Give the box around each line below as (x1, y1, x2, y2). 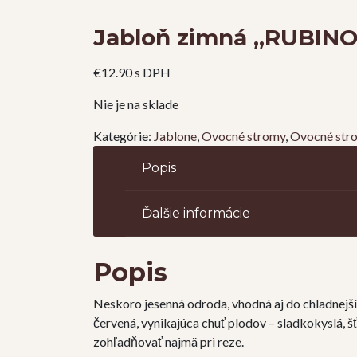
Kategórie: (93, 128, 154, 144)
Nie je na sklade (93, 96, 178, 112)
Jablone (154, 128, 197, 144)
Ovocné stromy (202, 128, 285, 144)
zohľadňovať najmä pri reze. (93, 334, 244, 350)
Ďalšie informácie (142, 206, 251, 222)
